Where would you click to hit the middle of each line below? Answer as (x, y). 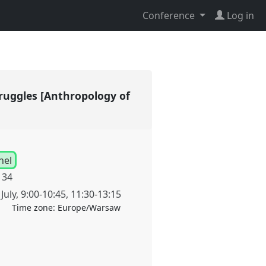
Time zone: (34, 208)
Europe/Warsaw (89, 208)
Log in (240, 15)
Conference (170, 15)
